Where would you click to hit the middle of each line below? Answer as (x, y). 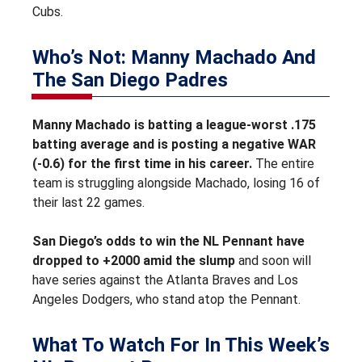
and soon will (273, 260)
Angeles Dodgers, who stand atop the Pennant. (166, 299)
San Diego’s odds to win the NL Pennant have (168, 241)
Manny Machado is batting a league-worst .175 (174, 124)
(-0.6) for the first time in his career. (142, 163)
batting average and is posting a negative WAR (174, 144)
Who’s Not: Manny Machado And (174, 57)
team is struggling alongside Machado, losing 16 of (176, 183)
